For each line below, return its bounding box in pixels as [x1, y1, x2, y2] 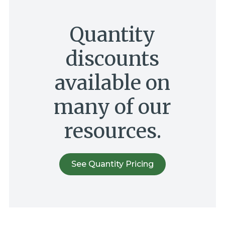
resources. [64, 119, 161, 144]
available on [55, 70, 170, 95]
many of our [54, 94, 171, 120]
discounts [66, 46, 159, 71]
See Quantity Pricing [71, 159, 154, 169]
